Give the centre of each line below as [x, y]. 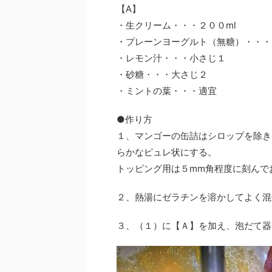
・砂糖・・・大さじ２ [162, 74]
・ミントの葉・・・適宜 [167, 91]
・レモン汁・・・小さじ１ [171, 58]
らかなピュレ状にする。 [167, 152]
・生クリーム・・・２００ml [176, 25]
